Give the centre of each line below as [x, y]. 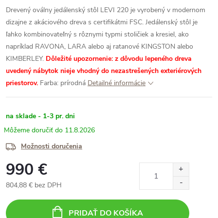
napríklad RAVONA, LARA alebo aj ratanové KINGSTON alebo [100, 46]
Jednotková [22, 195]
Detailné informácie [117, 83]
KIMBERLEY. [26, 59]
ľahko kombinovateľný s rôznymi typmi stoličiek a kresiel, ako [97, 34]
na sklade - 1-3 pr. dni [40, 116]
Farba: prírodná [63, 83]
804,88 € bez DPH [34, 185]
